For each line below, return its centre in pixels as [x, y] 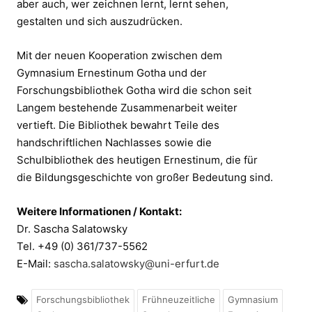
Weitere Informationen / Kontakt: [99, 211]
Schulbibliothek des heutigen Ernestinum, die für [137, 159]
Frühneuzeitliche [179, 299]
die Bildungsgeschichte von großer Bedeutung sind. [145, 177]
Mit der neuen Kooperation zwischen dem [119, 55]
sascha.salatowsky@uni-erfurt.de [136, 263]
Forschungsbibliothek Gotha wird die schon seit [134, 90]
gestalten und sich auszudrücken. [100, 21]
